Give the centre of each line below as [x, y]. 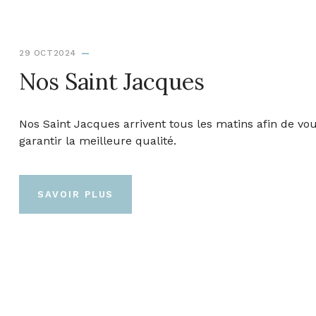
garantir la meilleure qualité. [98, 140]
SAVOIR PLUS [76, 194]
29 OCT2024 [48, 53]
